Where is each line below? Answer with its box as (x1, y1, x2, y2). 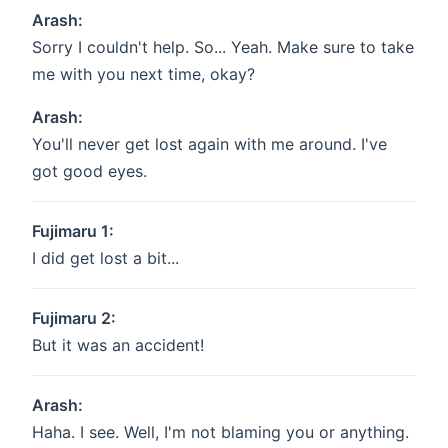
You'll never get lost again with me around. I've (32, 134, 387, 155)
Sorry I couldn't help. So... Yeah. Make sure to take (32, 37, 414, 58)
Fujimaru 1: (32, 221, 114, 242)
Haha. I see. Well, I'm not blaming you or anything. (32, 422, 409, 443)
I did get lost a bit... (32, 248, 179, 269)
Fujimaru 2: (32, 308, 116, 329)
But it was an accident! (32, 335, 204, 356)
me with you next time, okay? (32, 64, 255, 85)
